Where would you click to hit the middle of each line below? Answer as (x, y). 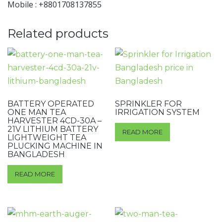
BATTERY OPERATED (51, 104)
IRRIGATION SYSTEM (158, 112)
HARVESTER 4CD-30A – (55, 121)
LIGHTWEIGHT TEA (47, 138)
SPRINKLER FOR (149, 104)
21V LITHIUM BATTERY (53, 129)
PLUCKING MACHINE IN (55, 146)
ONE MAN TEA (37, 112)
